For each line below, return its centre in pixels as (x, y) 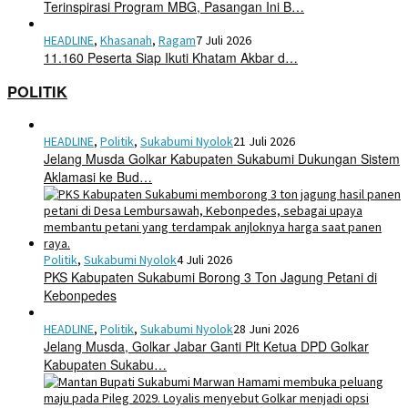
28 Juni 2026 (266, 329)
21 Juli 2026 (264, 142)
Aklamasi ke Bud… (98, 177)
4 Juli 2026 (204, 260)
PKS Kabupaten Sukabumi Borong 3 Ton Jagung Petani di (210, 277)
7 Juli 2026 (224, 40)
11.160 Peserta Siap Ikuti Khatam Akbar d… (171, 57)
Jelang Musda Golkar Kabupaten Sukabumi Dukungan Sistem (222, 159)
